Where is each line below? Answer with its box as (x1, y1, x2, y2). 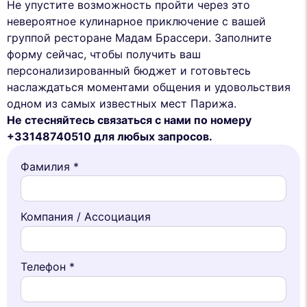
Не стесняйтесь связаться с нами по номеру (7, 112, 251, 127)
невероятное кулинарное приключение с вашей (7, 14, 266, 28)
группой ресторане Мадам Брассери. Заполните (7, 30, 271, 45)
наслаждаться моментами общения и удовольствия (7, 79, 291, 94)
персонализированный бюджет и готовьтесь (7, 63, 251, 77)
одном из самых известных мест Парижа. (7, 96, 236, 110)
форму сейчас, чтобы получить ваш (7, 47, 201, 61)
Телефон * (21, 260, 75, 274)
